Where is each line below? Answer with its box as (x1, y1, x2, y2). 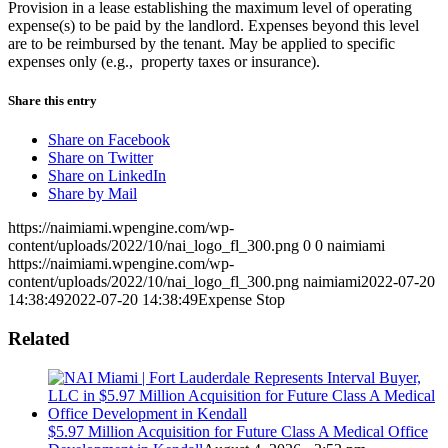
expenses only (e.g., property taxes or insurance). (8, 52, 320, 70)
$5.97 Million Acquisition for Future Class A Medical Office (48, 422, 428, 440)
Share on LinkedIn (48, 167, 166, 185)
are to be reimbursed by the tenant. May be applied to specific (8, 34, 395, 52)
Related (8, 327, 70, 349)
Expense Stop (198, 291, 285, 309)
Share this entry (8, 93, 97, 109)
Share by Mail (48, 185, 137, 203)
